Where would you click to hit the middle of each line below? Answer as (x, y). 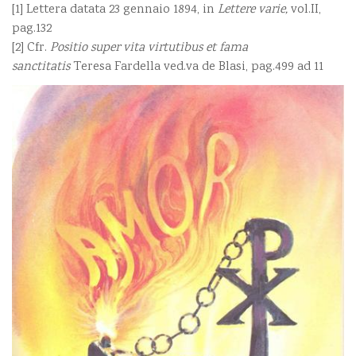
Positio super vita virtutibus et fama (149, 48)
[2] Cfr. (31, 48)
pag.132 (32, 29)
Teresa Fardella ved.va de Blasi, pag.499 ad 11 (198, 68)
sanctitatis (43, 68)
